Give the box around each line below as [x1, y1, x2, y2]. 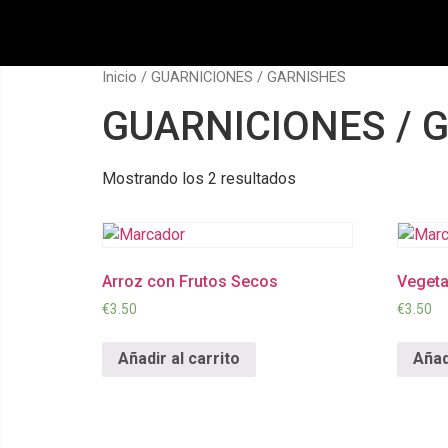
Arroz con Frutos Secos [102, 271, 278, 291]
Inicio [102, 68, 137, 86]
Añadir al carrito [118, 349, 240, 369]
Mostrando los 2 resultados [102, 168, 296, 188]
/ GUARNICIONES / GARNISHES [137, 68, 346, 86]
